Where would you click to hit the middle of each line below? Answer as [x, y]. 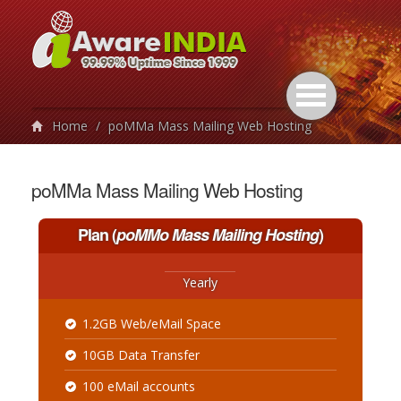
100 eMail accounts [138, 386]
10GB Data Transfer [141, 355]
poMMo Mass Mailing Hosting [217, 235]
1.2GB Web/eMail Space [151, 324]
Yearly [200, 282]
